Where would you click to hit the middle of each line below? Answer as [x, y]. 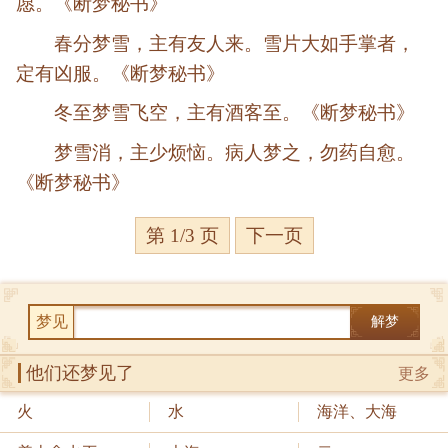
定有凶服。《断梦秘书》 [120, 73]
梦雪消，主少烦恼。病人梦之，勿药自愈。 [235, 152]
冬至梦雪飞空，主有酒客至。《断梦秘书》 [235, 113]
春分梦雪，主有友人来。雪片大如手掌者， [235, 43]
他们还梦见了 [80, 373]
